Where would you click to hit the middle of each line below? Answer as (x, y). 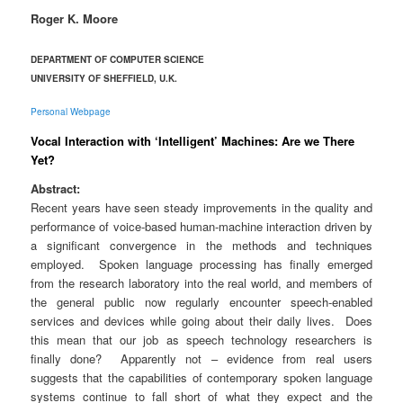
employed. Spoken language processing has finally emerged (201, 264)
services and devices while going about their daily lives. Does (201, 321)
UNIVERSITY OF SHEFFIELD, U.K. (104, 79)
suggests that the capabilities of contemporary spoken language (201, 378)
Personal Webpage (71, 112)
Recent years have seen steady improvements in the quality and (201, 208)
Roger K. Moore (75, 18)
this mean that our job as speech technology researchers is (201, 340)
